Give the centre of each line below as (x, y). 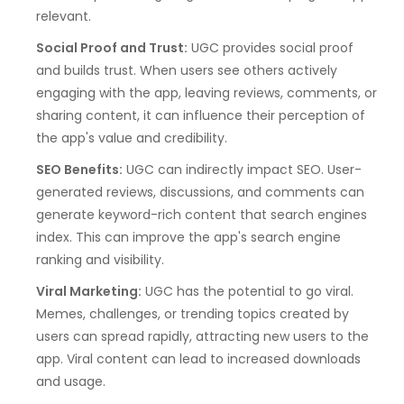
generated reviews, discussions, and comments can (200, 193)
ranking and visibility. (100, 260)
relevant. (64, 17)
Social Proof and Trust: (112, 48)
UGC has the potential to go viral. (248, 292)
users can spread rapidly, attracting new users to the (202, 337)
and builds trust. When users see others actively (187, 71)
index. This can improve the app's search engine (188, 238)
